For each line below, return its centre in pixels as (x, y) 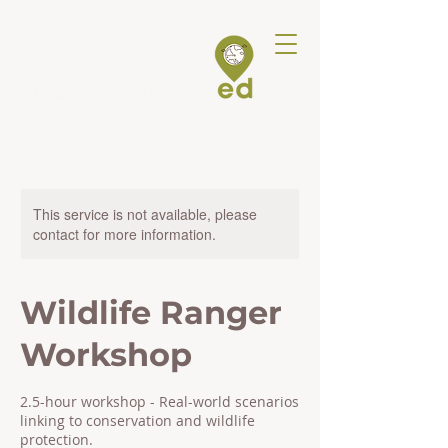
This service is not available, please (145, 214)
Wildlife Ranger (151, 312)
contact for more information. (124, 234)
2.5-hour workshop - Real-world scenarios (159, 401)
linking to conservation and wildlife (137, 420)
